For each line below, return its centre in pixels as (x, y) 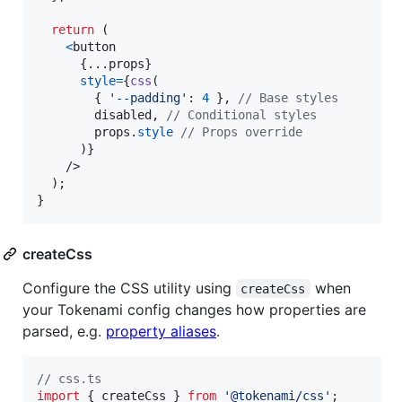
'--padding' (148, 97)
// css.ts (69, 378)
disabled (123, 114)
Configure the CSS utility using (129, 288)
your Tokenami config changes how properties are (194, 309)
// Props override (241, 131)
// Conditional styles (241, 114)
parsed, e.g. (64, 331)
